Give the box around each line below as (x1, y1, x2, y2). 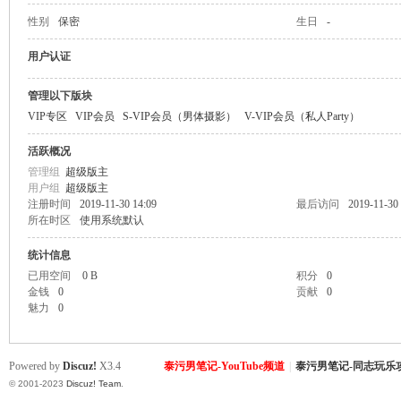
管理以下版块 (27, 90, 92, 102)
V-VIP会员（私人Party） (243, 110, 360, 123)
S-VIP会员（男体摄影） (122, 110, 236, 123)
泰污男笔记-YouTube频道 (164, 360, 286, 372)
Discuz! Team (65, 379, 121, 388)
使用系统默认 (79, 214, 144, 226)
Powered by (8, 360, 63, 372)
